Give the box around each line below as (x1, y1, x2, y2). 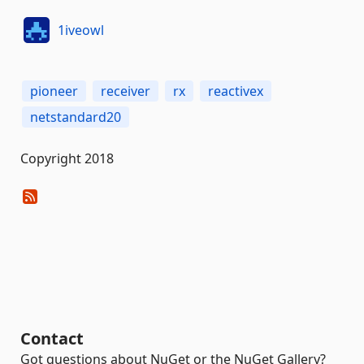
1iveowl (57, 20, 104, 39)
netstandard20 (30, 108, 121, 126)
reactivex (208, 82, 263, 100)
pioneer (30, 82, 78, 100)
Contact (20, 327, 84, 349)
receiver (101, 82, 150, 100)
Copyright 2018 (20, 149, 114, 167)
